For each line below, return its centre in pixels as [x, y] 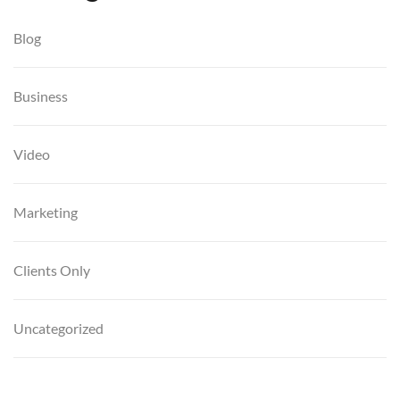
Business [41, 96]
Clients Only [52, 271]
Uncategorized [58, 329]
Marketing [46, 212]
